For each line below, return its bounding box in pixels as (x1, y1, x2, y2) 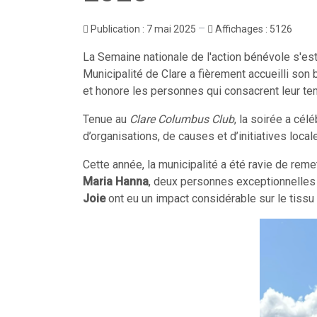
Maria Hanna (83, 175, 149, 188)
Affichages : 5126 (215, 23, 292, 35)
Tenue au (83, 113, 129, 126)
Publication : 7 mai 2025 (91, 23, 198, 35)
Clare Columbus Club (129, 113, 234, 126)
